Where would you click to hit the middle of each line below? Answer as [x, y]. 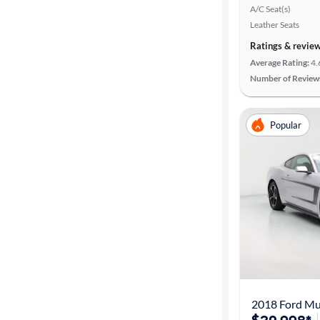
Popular [286, 125]
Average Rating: [280, 62]
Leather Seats [275, 25]
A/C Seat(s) [270, 9]
